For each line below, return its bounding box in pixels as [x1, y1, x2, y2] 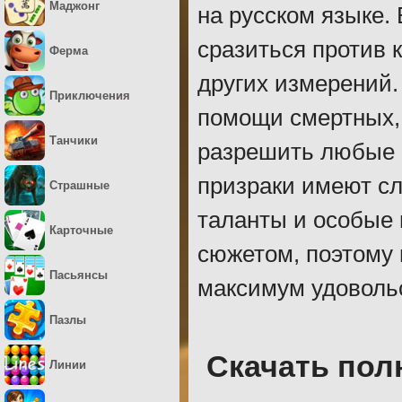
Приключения [49, 89, 130, 102]
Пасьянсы [49, 268, 108, 282]
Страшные [49, 179, 109, 192]
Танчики [49, 134, 98, 147]
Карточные [49, 223, 113, 237]
